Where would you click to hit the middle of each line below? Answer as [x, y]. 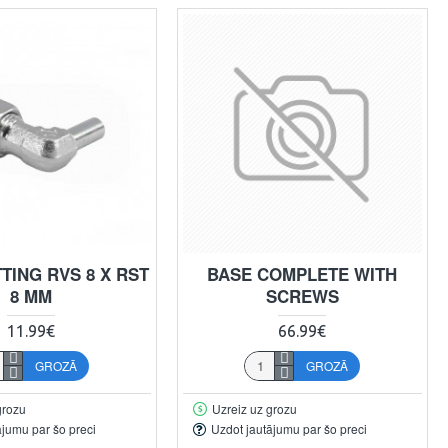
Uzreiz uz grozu [254, 408]
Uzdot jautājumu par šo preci [288, 429]
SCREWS [302, 295]
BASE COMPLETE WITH [302, 273]
